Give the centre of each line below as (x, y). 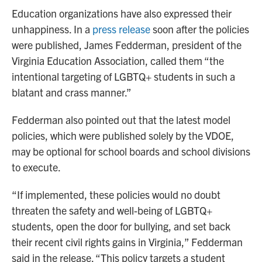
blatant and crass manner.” (72, 92)
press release (121, 29)
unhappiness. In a (52, 29)
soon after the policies (200, 29)
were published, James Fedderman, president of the (127, 45)
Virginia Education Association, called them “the (118, 61)
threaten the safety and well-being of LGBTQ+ (112, 211)
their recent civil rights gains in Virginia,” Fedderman (127, 242)
